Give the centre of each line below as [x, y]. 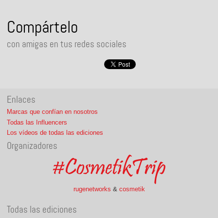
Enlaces [21, 100]
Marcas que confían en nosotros [53, 111]
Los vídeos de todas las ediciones [55, 133]
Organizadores [32, 145]
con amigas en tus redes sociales [67, 44]
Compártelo [43, 27]
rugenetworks [92, 189]
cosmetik [132, 189]
